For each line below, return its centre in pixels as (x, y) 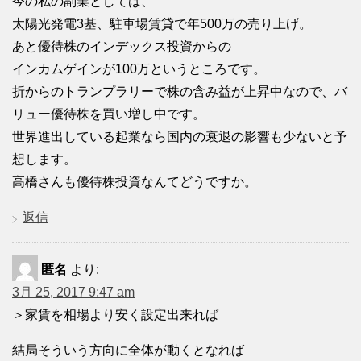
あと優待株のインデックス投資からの (122, 46)
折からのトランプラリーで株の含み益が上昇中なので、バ (180, 91)
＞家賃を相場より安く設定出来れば (115, 314)
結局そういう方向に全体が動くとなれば (128, 350)
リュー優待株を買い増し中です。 (109, 114)
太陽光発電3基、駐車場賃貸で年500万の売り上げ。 (162, 23)
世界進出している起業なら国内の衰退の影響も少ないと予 (180, 136)
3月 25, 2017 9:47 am (73, 292)
